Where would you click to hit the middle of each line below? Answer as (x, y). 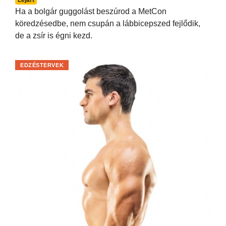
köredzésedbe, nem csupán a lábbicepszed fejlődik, (108, 23)
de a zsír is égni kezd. (54, 35)
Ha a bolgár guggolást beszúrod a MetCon (91, 11)
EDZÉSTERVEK (42, 65)
